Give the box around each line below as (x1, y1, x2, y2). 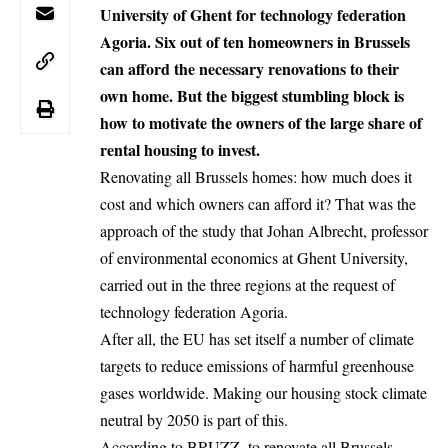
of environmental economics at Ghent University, (100, 247, 408, 269)
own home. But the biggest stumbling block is (100, 84, 404, 108)
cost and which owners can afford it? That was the (100, 193, 416, 215)
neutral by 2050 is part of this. (100, 409, 288, 431)
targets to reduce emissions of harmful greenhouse (100, 355, 414, 377)
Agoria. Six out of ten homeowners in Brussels (100, 30, 410, 54)
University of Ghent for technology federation (100, 3, 406, 27)
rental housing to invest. (100, 138, 260, 162)
